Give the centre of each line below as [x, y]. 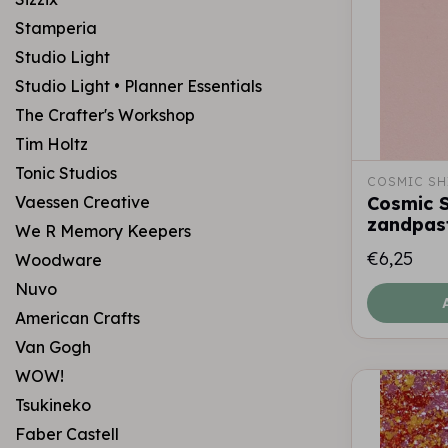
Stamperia [56, 28]
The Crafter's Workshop [105, 115]
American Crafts [77, 318]
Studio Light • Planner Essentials [138, 86]
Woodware [58, 260]
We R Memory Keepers [103, 231]
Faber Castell [67, 434]
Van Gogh [53, 347]
